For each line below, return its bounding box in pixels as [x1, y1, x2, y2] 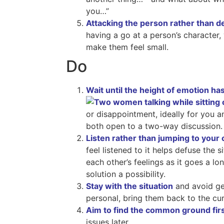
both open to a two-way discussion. [86, 121, 222, 131]
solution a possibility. [86, 169, 165, 179]
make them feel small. [86, 42, 168, 52]
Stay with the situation [86, 181, 173, 191]
